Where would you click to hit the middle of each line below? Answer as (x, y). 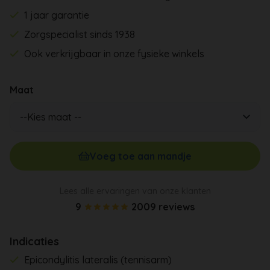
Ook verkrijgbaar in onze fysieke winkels (115, 53)
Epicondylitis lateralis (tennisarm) (98, 259)
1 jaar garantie (57, 15)
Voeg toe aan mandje (141, 156)
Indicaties (34, 241)
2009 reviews (163, 206)
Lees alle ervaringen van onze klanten (135, 191)
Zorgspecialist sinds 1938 (80, 34)
